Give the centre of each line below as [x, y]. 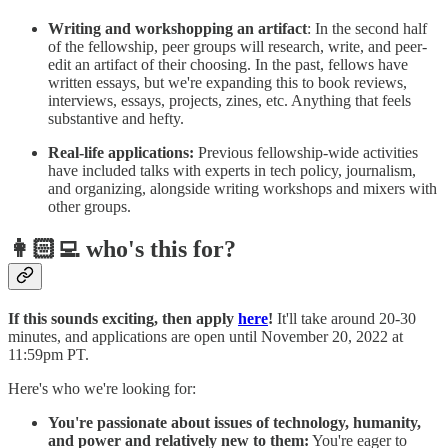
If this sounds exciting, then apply [123, 318]
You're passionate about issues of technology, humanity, [234, 422]
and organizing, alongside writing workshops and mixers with [242, 189]
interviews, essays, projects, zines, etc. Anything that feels [229, 101]
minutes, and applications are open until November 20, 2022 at [205, 336]
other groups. [89, 207]
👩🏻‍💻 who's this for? [122, 249]
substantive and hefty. [116, 119]
